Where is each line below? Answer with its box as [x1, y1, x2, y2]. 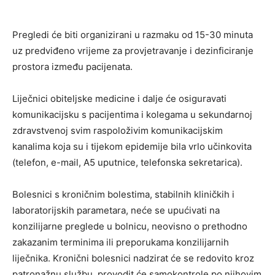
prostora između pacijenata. [12, 61, 133, 73]
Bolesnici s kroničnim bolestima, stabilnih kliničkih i [12, 188, 234, 201]
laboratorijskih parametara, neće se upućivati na [12, 204, 220, 217]
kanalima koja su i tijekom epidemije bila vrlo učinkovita [12, 141, 252, 153]
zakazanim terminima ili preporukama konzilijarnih [12, 236, 229, 249]
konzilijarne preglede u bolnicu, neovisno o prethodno [12, 220, 247, 233]
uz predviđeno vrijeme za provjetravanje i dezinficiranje [12, 45, 254, 57]
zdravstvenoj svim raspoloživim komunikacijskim [12, 125, 223, 137]
